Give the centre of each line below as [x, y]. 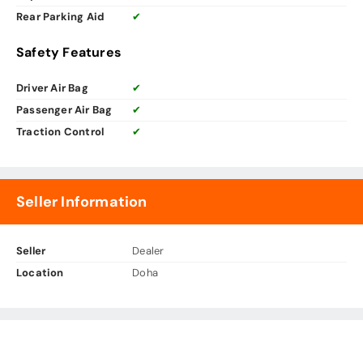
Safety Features [69, 53]
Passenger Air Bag [64, 110]
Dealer [148, 251]
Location [40, 273]
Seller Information [82, 202]
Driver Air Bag [52, 88]
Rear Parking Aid [61, 17]
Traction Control [60, 132]
